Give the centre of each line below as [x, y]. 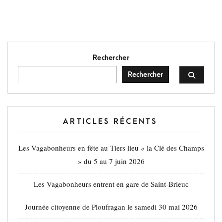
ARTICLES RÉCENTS [110, 121]
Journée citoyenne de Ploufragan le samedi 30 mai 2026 [111, 207]
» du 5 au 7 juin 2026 [111, 161]
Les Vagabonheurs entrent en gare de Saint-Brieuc [111, 184]
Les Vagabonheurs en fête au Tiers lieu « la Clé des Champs [111, 148]
